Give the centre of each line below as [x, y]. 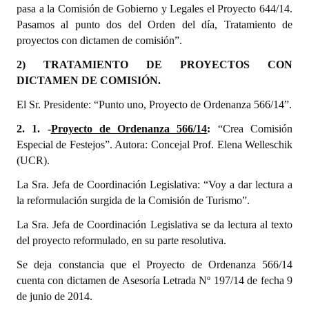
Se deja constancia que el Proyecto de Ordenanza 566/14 [154, 265]
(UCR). [33, 160]
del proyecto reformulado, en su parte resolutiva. [121, 240]
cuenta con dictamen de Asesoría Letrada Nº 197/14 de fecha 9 [154, 280]
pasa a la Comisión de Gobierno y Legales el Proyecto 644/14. [154, 9]
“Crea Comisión [252, 129]
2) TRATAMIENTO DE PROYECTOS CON [154, 64]
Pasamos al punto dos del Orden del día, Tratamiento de [154, 24]
